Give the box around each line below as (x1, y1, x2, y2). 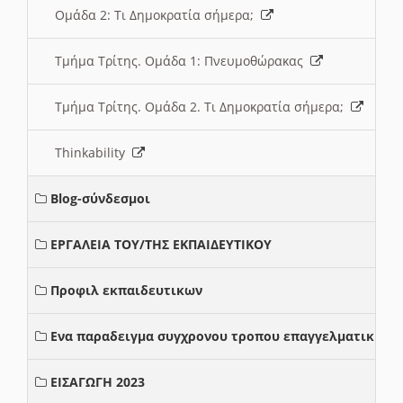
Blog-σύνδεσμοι (50, 190, 150, 208)
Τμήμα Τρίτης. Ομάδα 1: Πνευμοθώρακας (55, 52, 310, 70)
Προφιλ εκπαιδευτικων (50, 282, 202, 300)
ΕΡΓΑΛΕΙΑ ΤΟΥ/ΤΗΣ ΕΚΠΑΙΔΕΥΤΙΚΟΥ (50, 236, 272, 254)
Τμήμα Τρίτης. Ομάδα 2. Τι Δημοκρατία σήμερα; (55, 98, 351, 116)
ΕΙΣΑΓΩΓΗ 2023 (50, 373, 145, 391)
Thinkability (55, 144, 132, 162)
